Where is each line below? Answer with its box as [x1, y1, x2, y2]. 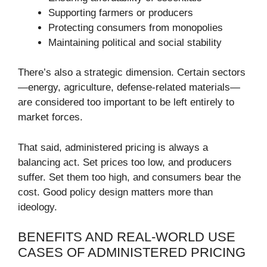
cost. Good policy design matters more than [18, 186, 213, 198]
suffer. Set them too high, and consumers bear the [18, 171, 241, 183]
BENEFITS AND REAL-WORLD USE [18, 229, 235, 245]
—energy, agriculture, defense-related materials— [18, 82, 240, 94]
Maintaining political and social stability [48, 36, 222, 48]
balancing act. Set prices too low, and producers [18, 156, 232, 168]
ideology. [18, 201, 57, 213]
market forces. [18, 111, 83, 123]
